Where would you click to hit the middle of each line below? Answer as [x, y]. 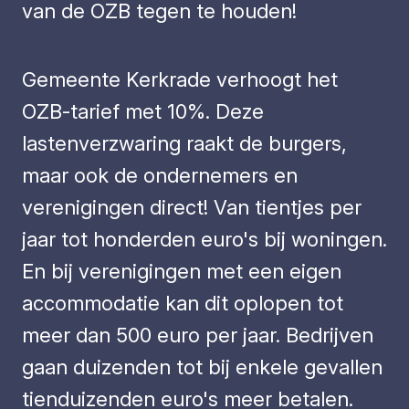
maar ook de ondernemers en [160, 175]
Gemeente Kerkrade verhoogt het [180, 79]
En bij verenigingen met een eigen [182, 271]
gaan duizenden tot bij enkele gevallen [202, 367]
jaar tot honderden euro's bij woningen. [204, 239]
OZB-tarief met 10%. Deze [143, 111]
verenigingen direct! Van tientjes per [192, 207]
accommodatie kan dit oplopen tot [183, 303]
